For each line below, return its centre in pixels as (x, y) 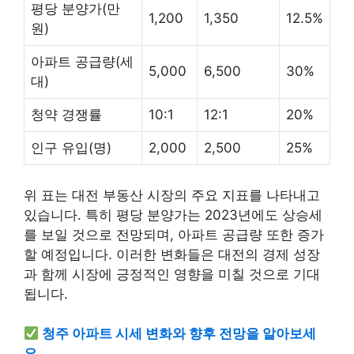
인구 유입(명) (71, 148)
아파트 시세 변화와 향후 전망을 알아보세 (193, 333)
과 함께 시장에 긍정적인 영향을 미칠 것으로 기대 (172, 274)
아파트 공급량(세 (82, 62)
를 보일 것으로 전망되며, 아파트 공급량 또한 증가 (174, 234)
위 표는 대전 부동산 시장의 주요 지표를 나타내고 (172, 195)
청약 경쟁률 (66, 115)
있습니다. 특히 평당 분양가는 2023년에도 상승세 (173, 215)
